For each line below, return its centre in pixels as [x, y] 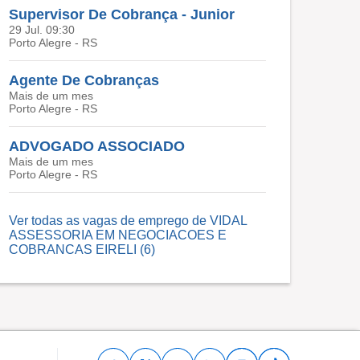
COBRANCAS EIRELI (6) [82, 250]
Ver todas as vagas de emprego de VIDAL [128, 221]
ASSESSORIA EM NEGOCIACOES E [118, 235]
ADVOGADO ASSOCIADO [97, 146]
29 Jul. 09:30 [42, 30]
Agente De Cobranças [84, 80]
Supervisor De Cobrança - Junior [122, 14]
